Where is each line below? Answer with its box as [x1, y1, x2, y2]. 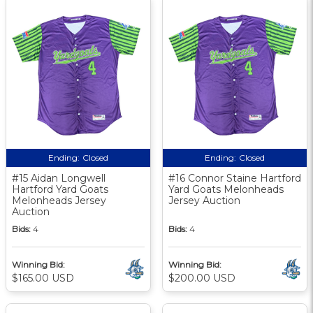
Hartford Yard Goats [12, 182, 108, 196]
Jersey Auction [168, 194, 240, 207]
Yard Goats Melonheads [168, 182, 284, 196]
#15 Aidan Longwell [12, 171, 105, 184]
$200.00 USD [168, 271, 235, 284]
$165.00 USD [12, 271, 74, 284]
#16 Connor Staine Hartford [168, 171, 301, 184]
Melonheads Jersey [12, 194, 106, 207]
